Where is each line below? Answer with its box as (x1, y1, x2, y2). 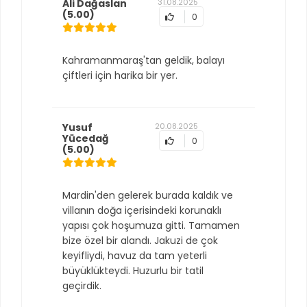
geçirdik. (62, 279, 101, 293)
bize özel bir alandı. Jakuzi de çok (62, 234, 218, 247)
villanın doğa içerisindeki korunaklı (62, 204, 221, 217)
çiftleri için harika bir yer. (62, 69, 177, 82)
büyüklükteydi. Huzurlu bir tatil (62, 264, 204, 278)
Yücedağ (62, 132, 109, 145)
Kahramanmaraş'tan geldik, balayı (62, 53, 225, 67)
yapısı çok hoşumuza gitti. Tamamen (62, 219, 240, 232)
